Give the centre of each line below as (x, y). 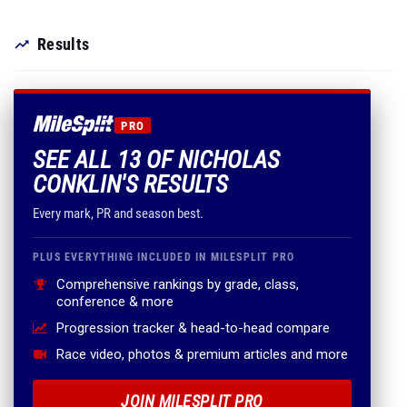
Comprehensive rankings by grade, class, (178, 284)
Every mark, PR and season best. (118, 213)
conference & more (115, 302)
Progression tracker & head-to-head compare (193, 328)
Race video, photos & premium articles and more (202, 354)
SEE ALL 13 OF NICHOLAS (156, 160)
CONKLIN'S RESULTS (130, 184)
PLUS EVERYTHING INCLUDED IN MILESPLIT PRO (164, 257)
